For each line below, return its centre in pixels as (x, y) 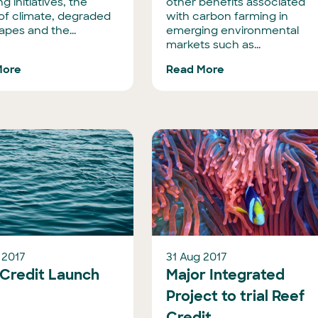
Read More (196, 70)
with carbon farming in (227, 16)
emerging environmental (233, 31)
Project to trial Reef (236, 296)
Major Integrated (226, 275)
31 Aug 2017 (197, 257)
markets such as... (214, 45)
